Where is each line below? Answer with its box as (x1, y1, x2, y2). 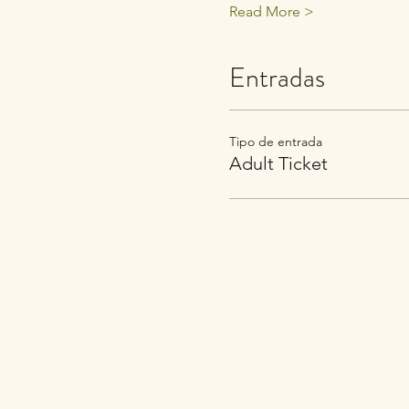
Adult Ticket (228, 152, 328, 174)
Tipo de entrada (228, 133, 322, 150)
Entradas (228, 58, 325, 97)
